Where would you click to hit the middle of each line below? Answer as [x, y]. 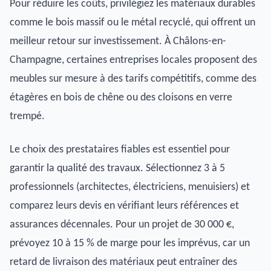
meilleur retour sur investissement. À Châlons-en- [118, 41]
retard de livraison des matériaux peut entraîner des [123, 262]
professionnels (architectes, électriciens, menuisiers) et [130, 187]
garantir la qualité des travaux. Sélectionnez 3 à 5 [117, 168]
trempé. [27, 116]
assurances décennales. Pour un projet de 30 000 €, [122, 225]
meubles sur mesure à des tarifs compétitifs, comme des [133, 79]
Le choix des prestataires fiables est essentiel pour [120, 150]
